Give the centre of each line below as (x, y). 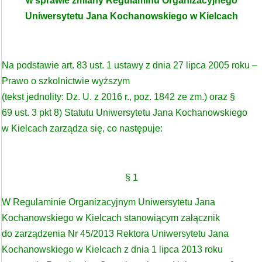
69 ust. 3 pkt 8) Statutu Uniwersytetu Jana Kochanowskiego (125, 113)
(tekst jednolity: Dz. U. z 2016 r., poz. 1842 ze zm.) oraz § (118, 97)
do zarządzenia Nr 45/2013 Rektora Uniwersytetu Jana (115, 234)
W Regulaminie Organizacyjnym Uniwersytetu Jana (108, 202)
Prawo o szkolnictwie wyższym (67, 81)
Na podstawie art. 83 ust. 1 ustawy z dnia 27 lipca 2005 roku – (130, 65)
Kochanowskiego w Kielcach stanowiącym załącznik (111, 218)
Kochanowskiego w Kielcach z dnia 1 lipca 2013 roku (112, 249)
